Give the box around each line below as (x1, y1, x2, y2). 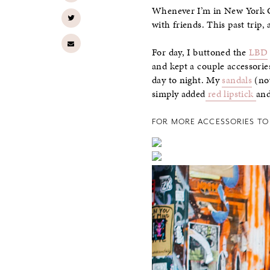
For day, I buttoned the (152, 45, 249, 59)
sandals (222, 73, 252, 87)
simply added (152, 87, 206, 101)
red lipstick (205, 87, 256, 101)
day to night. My (152, 73, 222, 87)
